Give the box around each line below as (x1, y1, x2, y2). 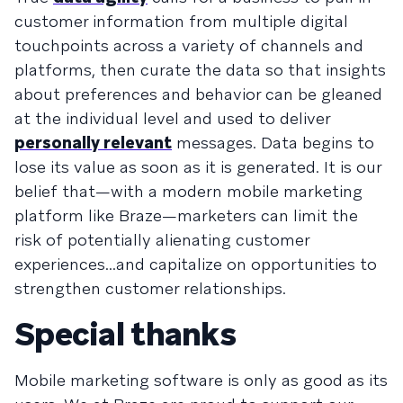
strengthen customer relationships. (14, 278, 286, 299)
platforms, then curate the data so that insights (14, 59, 386, 80)
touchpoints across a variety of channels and (14, 35, 363, 56)
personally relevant (14, 132, 172, 153)
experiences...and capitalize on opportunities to (14, 254, 377, 274)
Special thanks (14, 313, 236, 355)
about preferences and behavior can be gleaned (14, 84, 382, 104)
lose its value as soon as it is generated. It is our (14, 157, 381, 177)
